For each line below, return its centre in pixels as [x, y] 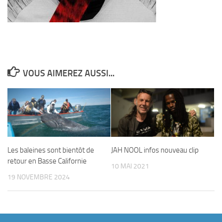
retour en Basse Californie [47, 161]
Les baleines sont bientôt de [51, 150]
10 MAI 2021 [130, 166]
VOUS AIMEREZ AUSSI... [68, 73]
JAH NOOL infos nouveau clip [155, 150]
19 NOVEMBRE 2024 [39, 177]
